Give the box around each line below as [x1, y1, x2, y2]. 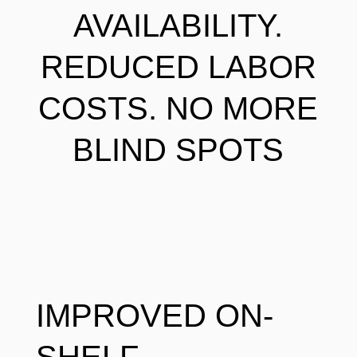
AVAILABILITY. [73, 8, 284, 44]
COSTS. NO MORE [38, 91, 319, 127]
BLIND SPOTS [73, 132, 284, 168]
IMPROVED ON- [35, 298, 273, 334]
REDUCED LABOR [40, 49, 316, 85]
